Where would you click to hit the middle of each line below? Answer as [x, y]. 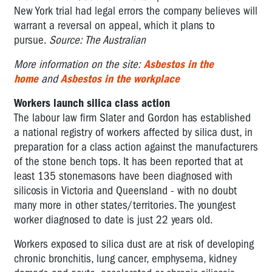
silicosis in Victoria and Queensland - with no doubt [125, 190]
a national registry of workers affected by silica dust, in [133, 132]
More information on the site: [77, 64]
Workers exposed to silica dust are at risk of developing [134, 244]
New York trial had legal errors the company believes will [136, 11]
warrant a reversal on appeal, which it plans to [114, 25]
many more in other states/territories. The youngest [125, 205]
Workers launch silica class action [92, 103]
